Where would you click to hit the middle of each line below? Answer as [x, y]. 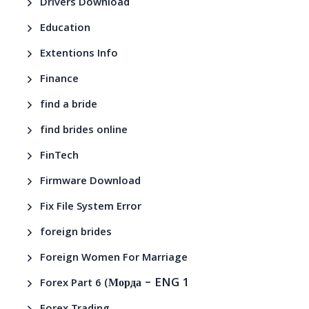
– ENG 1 [166, 283]
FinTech [60, 156]
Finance [60, 80]
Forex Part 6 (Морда [91, 284]
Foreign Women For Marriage [114, 258]
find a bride [69, 105]
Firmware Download [91, 182]
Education [66, 29]
